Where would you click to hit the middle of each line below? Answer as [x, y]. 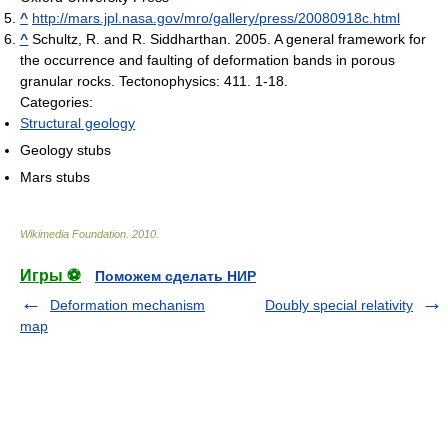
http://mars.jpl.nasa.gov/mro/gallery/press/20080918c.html [216, 17]
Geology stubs [65, 149]
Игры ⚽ [50, 275]
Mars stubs [55, 176]
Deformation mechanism [127, 304]
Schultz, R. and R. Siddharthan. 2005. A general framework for [227, 38]
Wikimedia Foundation [73, 233]
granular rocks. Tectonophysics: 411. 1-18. [154, 80]
